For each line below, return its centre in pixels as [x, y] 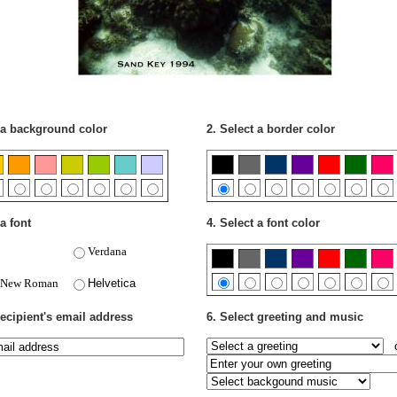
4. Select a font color [263, 223]
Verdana [107, 251]
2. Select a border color [270, 129]
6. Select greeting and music [284, 317]
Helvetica [111, 283]
